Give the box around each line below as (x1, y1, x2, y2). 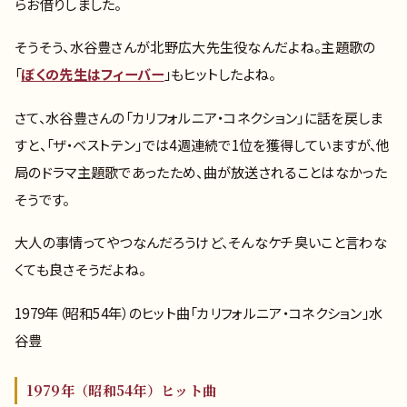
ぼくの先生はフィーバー (21, 64, 164, 84)
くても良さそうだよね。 (15, 259, 146, 280)
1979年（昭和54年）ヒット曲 (26, 380, 217, 400)
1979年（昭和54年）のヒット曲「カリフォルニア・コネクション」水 (15, 302, 383, 323)
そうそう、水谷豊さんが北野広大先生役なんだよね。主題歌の (15, 36, 376, 57)
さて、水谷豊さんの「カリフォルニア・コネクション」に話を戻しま (15, 106, 383, 127)
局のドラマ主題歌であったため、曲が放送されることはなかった (15, 161, 387, 182)
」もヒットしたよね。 (164, 64, 276, 84)
